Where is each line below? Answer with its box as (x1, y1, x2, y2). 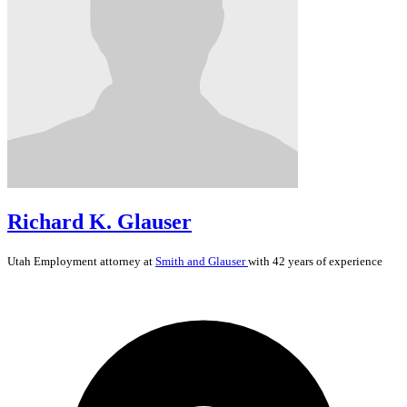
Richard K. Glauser (7, 209, 192, 233)
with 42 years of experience (248, 253, 382, 268)
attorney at (97, 253, 155, 268)
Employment (34, 253, 97, 268)
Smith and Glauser (155, 253, 248, 268)
